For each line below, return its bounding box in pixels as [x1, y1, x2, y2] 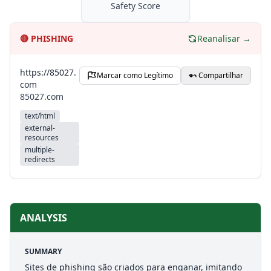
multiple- [25, 145, 54, 155]
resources [25, 132, 59, 143]
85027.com [20, 91, 64, 102]
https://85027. [20, 67, 76, 78]
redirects [25, 154, 55, 165]
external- [25, 123, 55, 133]
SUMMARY [25, 246, 62, 256]
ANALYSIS [20, 211, 67, 224]
